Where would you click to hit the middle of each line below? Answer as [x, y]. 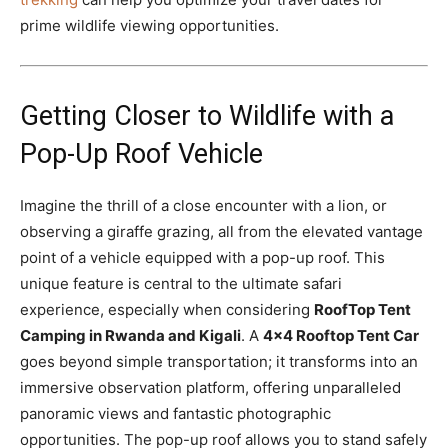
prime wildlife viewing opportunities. [149, 25]
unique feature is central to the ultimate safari [181, 283]
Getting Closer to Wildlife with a [207, 115]
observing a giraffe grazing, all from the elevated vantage [221, 231]
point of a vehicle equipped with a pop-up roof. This [202, 257]
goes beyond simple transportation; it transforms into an [219, 361]
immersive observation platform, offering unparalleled [210, 387]
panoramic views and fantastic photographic [175, 413]
